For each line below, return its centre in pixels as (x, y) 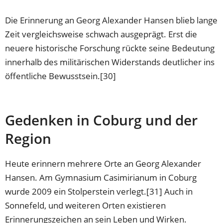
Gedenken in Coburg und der (102, 120)
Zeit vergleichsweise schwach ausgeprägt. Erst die (101, 34)
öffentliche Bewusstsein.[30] (61, 76)
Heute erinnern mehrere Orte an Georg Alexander (103, 164)
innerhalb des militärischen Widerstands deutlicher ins (110, 62)
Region (28, 138)
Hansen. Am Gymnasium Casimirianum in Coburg (101, 178)
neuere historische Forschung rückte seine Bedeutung (110, 48)
